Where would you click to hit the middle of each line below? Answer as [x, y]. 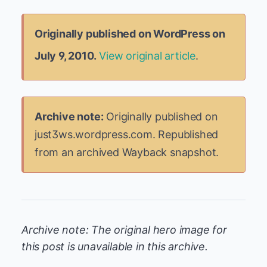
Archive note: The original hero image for [124, 230]
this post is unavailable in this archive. [115, 246]
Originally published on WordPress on [130, 34]
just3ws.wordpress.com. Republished [127, 134]
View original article [148, 56]
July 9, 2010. [66, 56]
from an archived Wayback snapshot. [127, 152]
